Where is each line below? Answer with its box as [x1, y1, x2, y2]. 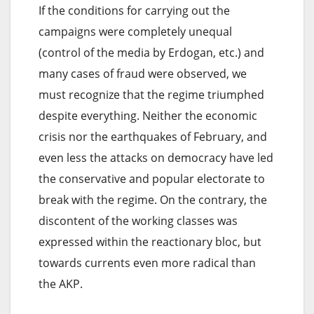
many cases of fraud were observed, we [39, 65, 247, 81]
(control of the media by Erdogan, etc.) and [39, 44, 264, 60]
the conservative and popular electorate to [39, 170, 265, 186]
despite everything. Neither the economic [39, 107, 257, 123]
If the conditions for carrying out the [39, 2, 230, 18]
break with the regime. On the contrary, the [39, 191, 267, 207]
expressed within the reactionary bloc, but [39, 233, 261, 250]
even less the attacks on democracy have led [39, 149, 273, 165]
